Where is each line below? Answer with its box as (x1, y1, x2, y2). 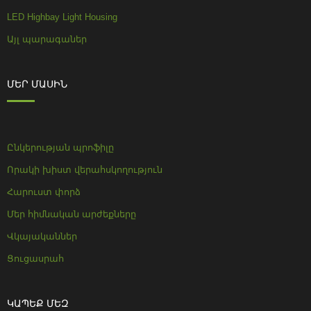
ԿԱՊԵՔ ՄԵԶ (7, 297, 69, 309)
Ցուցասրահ (7, 253, 64, 264)
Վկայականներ (7, 230, 77, 242)
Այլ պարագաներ (7, 33, 87, 44)
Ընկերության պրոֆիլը (7, 142, 114, 153)
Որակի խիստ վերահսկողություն (7, 164, 162, 175)
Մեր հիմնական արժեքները (7, 208, 136, 219)
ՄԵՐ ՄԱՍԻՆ (7, 78, 67, 90)
